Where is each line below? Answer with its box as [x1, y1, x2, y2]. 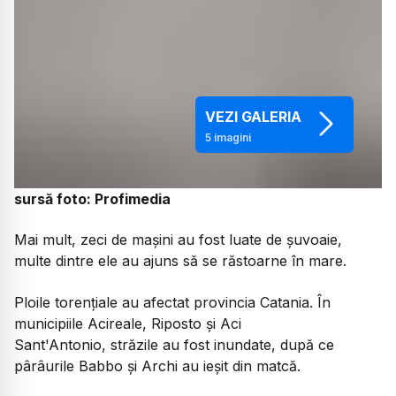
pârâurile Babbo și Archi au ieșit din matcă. [14, 356, 301, 375]
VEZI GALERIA [204, 108, 301, 126]
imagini [210, 131, 251, 145]
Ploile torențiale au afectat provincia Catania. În [14, 293, 331, 311]
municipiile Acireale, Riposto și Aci [14, 314, 241, 332]
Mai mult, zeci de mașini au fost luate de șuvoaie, [14, 231, 342, 249]
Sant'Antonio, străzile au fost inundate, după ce [14, 335, 334, 354]
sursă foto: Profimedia [14, 189, 171, 208]
